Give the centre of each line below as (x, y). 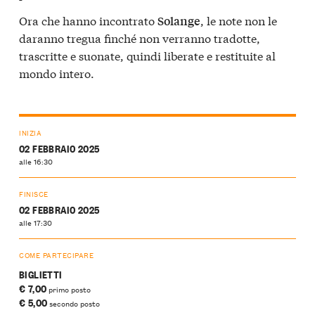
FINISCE (34, 193)
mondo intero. (57, 72)
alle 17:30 (36, 222)
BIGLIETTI (41, 274)
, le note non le (239, 20)
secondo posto (74, 303)
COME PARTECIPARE (57, 255)
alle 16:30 (36, 161)
